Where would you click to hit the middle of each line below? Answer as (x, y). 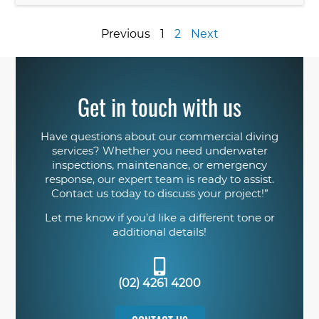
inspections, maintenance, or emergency (159, 164)
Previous (125, 34)
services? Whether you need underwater (159, 150)
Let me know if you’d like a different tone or (159, 218)
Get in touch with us (159, 106)
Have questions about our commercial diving (159, 136)
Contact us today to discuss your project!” (159, 193)
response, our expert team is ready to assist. (159, 179)
